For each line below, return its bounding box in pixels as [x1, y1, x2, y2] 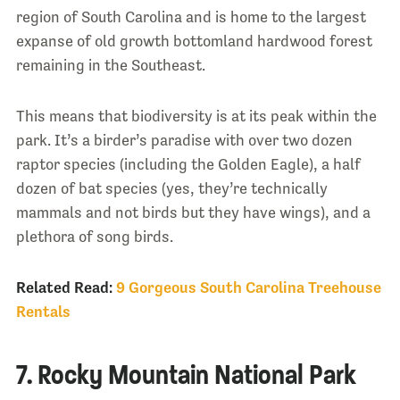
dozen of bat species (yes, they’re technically [15, 179, 328, 197]
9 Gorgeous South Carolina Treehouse [115, 278, 381, 296]
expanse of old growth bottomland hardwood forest [15, 31, 372, 50]
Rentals [15, 302, 71, 321]
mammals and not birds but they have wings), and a [15, 203, 371, 221]
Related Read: [15, 278, 112, 296]
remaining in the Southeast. [15, 55, 205, 74]
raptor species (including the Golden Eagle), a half [15, 154, 361, 173]
